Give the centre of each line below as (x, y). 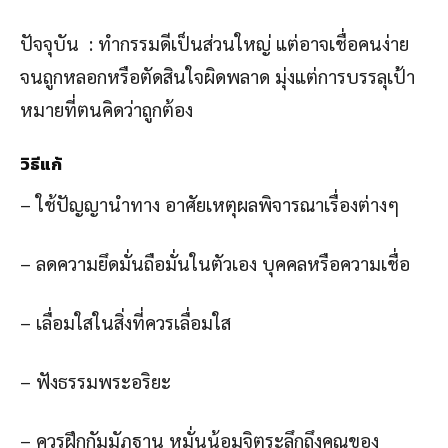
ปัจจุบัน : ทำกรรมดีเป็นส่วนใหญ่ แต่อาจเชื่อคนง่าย (214, 42)
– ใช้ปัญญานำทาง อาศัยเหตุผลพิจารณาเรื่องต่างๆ (209, 203)
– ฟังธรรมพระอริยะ (95, 380)
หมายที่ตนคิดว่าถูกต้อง (106, 108)
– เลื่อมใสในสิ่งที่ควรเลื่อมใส (125, 321)
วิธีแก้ (41, 163)
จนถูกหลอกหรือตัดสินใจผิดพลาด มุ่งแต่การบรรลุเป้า (217, 75)
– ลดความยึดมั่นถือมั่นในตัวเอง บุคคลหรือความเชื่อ (215, 262)
